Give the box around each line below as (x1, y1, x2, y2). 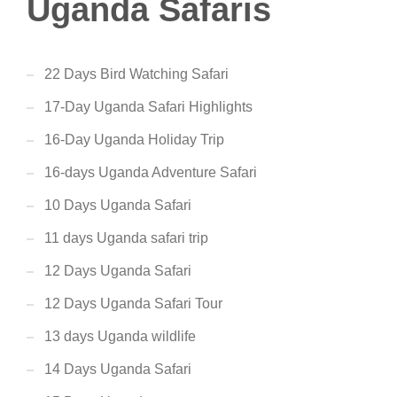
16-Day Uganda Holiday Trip (44, 132, 224, 147)
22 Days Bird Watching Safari (44, 66, 229, 82)
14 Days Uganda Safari (44, 362, 191, 377)
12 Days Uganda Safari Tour (44, 296, 222, 311)
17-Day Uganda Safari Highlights (44, 99, 253, 114)
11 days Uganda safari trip (44, 230, 208, 245)
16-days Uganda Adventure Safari (44, 165, 257, 180)
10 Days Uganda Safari (44, 198, 191, 213)
